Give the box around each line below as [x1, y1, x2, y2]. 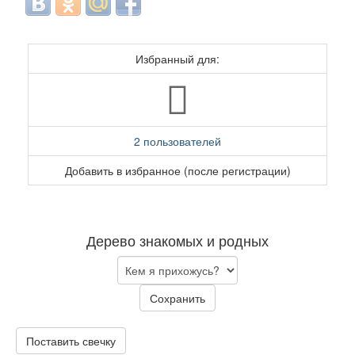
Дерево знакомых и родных [86, 230, 269, 250]
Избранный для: [136, 51, 219, 67]
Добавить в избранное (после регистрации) [64, 162, 291, 178]
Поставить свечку [26, 333, 116, 349]
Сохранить [150, 290, 205, 306]
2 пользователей [134, 133, 221, 149]
